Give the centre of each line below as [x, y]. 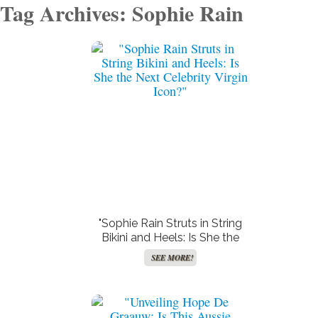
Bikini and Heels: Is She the [170, 237]
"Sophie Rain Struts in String [170, 223]
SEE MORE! [172, 258]
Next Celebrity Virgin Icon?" [170, 252]
